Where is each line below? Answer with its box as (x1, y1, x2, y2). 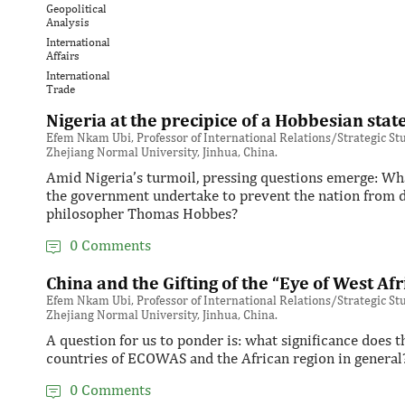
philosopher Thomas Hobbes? (46, 204, 238, 223)
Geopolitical (46, 2, 107, 16)
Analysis (46, 15, 89, 30)
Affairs (46, 49, 80, 63)
